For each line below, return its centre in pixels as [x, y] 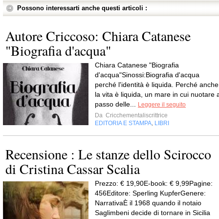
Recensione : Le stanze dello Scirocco [108, 154]
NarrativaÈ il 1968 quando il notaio [148, 203]
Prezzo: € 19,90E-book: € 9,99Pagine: [154, 184]
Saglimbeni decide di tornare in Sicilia [153, 213]
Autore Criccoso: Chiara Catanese [98, 36]
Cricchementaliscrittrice [136, 116]
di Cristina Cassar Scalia [73, 169]
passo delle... [116, 104]
